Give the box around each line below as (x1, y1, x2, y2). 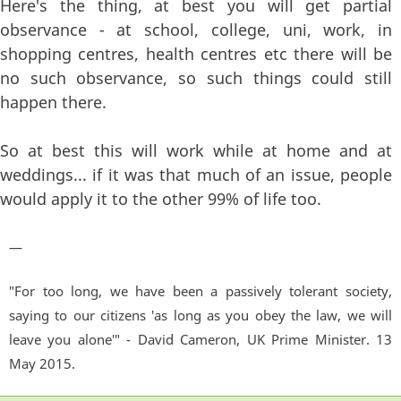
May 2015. (9, 354, 75, 373)
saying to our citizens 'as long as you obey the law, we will (9, 306, 392, 325)
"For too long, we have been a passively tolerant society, (9, 282, 392, 301)
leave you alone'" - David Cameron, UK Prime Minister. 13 (9, 330, 392, 349)
